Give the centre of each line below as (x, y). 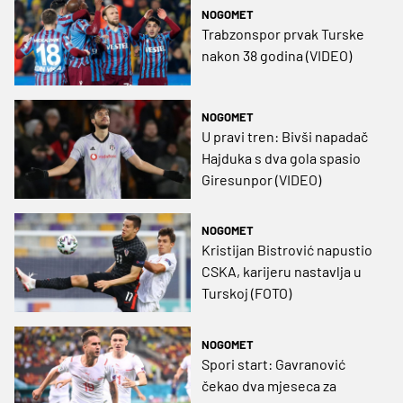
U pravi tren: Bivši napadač (285, 137)
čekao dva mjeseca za (269, 385)
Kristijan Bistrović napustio (287, 250)
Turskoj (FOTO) (246, 293)
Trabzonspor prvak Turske (283, 33)
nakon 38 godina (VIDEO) (277, 55)
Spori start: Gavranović (273, 363)
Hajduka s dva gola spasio (281, 158)
